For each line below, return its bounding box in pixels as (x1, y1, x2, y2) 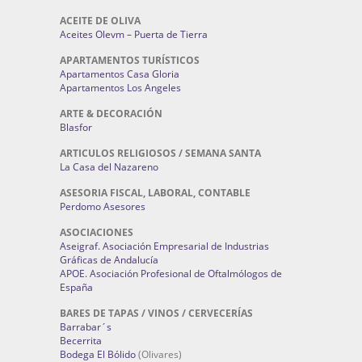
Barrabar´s (60, 320, 112, 334)
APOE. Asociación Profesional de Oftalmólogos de (60, 267, 282, 280)
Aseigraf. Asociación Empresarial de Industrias (60, 239, 269, 253)
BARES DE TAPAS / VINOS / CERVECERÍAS (60, 306, 253, 320)
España (60, 280, 93, 294)
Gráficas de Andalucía (60, 253, 158, 267)
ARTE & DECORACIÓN (60, 107, 162, 120)
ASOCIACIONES (60, 225, 133, 239)
